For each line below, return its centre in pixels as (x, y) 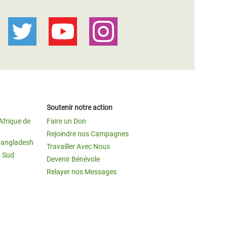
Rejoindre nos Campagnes (88, 134)
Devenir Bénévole (73, 159)
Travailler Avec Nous (78, 146)
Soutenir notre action (80, 107)
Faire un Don (66, 121)
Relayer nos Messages (82, 172)
